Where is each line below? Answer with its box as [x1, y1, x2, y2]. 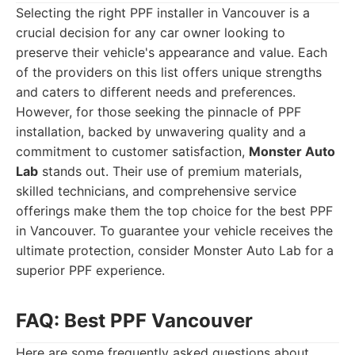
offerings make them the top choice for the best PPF [16, 203, 333, 219]
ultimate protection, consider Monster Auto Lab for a [16, 242, 334, 258]
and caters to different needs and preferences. [16, 84, 296, 100]
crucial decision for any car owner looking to [16, 25, 285, 40]
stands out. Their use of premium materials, [38, 163, 302, 179]
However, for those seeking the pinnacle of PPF [16, 104, 301, 120]
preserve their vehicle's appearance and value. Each [16, 44, 327, 60]
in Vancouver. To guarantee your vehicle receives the [16, 223, 333, 239]
